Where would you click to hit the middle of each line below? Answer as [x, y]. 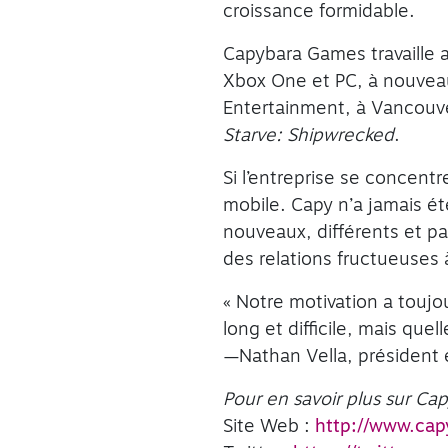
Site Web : [269, 427]
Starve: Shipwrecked [309, 136]
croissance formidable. [319, 12]
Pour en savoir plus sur [317, 400]
